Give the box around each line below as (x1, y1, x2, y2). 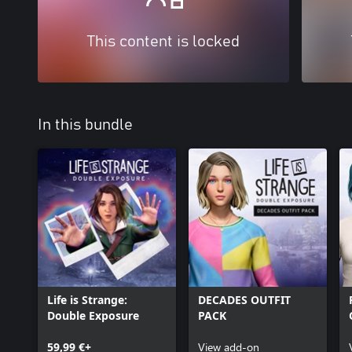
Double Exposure (47, 307, 139, 323)
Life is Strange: (47, 291, 127, 307)
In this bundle (38, 116, 133, 133)
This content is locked (87, 33, 240, 49)
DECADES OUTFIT (198, 291, 291, 307)
